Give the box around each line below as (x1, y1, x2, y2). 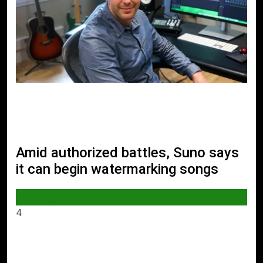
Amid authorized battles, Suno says (16, 144, 239, 161)
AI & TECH (28, 195, 62, 204)
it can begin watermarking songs (16, 160, 218, 177)
